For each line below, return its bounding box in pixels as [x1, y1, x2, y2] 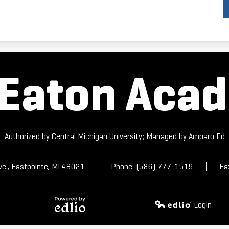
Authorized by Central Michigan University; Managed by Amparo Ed [4, 131, 225, 142]
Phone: [110, 162, 136, 172]
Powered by [49, 212, 89, 222]
